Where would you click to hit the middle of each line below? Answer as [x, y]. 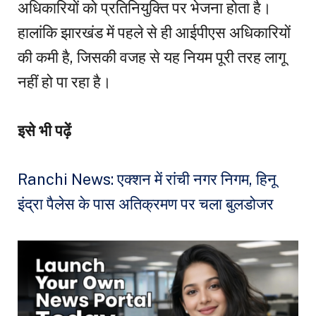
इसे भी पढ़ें [44, 131]
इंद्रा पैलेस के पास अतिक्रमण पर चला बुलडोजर [146, 204]
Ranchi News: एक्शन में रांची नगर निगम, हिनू [147, 180]
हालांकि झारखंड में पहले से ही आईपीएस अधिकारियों [154, 33]
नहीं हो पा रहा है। [65, 82]
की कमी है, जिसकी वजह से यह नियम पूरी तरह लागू [152, 57]
